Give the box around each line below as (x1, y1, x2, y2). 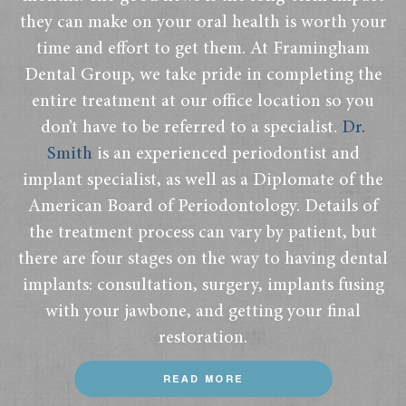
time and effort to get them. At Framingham (36, 39, 370, 58)
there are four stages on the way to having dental (18, 249, 388, 268)
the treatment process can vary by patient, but (29, 223, 377, 242)
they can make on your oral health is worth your (19, 13, 387, 32)
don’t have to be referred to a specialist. (41, 118, 342, 137)
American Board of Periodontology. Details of (28, 197, 378, 216)
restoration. (159, 328, 247, 347)
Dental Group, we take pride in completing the (24, 65, 382, 84)
